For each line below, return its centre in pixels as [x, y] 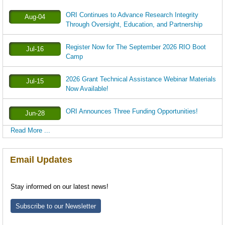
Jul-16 [35, 49]
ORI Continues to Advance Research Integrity [132, 15]
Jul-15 [35, 81]
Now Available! [87, 89]
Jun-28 [35, 113]
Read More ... [30, 130]
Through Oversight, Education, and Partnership [134, 24]
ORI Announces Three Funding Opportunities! [132, 111]
